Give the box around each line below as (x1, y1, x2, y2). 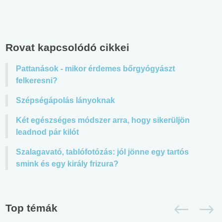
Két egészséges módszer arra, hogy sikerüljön (16, 116, 190, 125)
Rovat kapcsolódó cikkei (5, 42, 129, 54)
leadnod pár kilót (16, 128, 79, 137)
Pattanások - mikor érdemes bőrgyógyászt (16, 64, 175, 73)
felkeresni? (16, 76, 57, 85)
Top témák (5, 202, 57, 214)
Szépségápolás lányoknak (16, 96, 115, 105)
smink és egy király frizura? (16, 160, 118, 168)
